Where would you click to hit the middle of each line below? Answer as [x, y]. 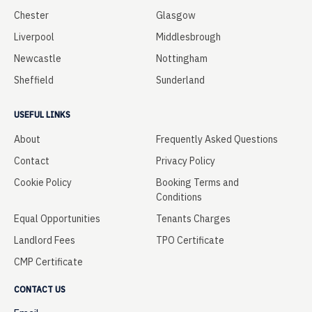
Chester [31, 15]
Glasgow [176, 15]
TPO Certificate [190, 240]
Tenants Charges [193, 218]
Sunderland [180, 80]
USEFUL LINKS [42, 114]
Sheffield [34, 80]
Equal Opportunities [57, 218]
